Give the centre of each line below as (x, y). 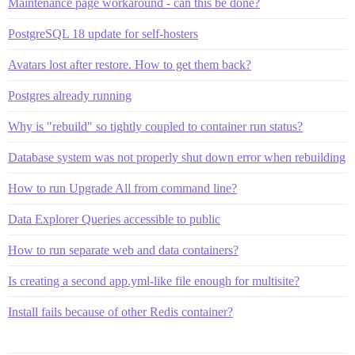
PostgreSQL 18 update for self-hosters (103, 34)
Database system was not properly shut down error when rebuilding (177, 158)
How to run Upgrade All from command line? (122, 189)
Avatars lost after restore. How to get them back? (130, 65)
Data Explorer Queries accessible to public (114, 219)
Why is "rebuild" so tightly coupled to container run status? (155, 127)
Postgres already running (70, 96)
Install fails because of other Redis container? (120, 312)
